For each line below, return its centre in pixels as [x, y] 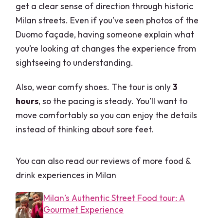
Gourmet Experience [83, 209]
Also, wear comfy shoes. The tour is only [94, 87]
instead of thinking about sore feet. [85, 129]
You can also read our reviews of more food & [103, 161]
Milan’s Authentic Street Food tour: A [114, 198]
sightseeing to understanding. [75, 62]
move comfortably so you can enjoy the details [107, 115]
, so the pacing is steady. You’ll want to [113, 101]
